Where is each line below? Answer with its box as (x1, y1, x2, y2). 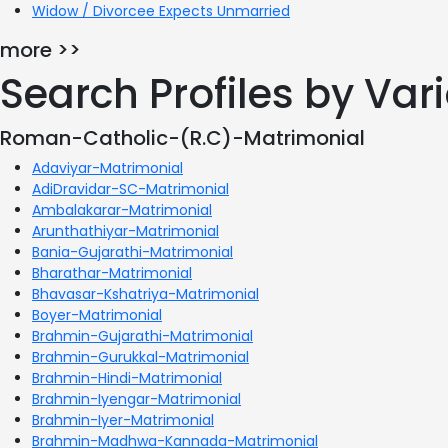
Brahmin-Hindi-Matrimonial (32, 367, 222, 388)
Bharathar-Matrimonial (32, 262, 192, 283)
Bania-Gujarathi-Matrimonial (32, 241, 233, 262)
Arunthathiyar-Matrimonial (32, 220, 219, 241)
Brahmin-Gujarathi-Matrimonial (32, 325, 253, 346)
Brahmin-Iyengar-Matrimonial (32, 388, 241, 409)
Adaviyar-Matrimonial (32, 157, 183, 178)
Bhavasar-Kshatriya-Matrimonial (32, 283, 259, 304)
